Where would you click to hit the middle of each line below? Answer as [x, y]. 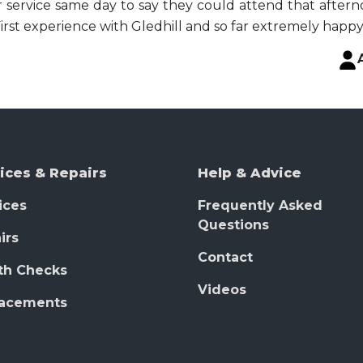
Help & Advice [250, 173]
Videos [222, 290]
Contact [225, 258]
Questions [233, 225]
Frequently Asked [260, 206]
